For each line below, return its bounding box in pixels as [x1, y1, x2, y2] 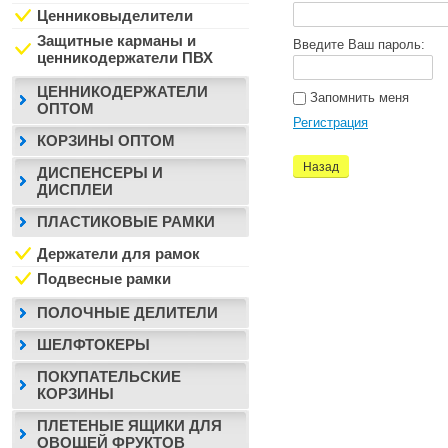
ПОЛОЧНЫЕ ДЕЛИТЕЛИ [37, 304, 218, 321]
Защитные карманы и [37, 32, 196, 49]
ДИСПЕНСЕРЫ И [37, 164, 163, 181]
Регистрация [293, 115, 368, 131]
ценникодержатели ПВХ [37, 49, 213, 66]
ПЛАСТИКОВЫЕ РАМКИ [37, 213, 215, 230]
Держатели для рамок [37, 245, 200, 262]
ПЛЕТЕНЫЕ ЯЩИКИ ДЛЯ [37, 417, 222, 434]
